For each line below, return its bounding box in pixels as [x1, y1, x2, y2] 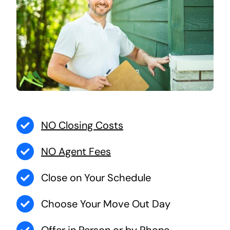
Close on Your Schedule [41, 171, 151, 185]
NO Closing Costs [41, 119, 123, 132]
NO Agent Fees [41, 145, 111, 159]
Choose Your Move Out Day [41, 197, 170, 211]
